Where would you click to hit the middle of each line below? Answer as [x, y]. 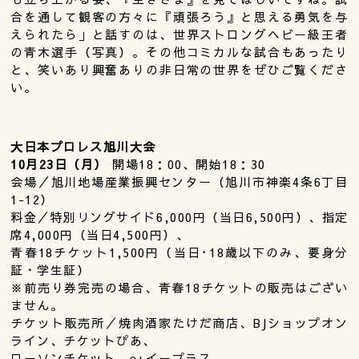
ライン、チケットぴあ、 [83, 340]
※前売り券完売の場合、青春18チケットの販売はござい [179, 287]
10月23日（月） [62, 163]
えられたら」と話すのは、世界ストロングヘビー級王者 [179, 34]
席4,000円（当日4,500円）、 [100, 234]
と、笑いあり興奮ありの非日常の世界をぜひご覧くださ [179, 69]
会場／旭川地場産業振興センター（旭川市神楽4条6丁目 [179, 181]
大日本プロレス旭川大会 [83, 146]
